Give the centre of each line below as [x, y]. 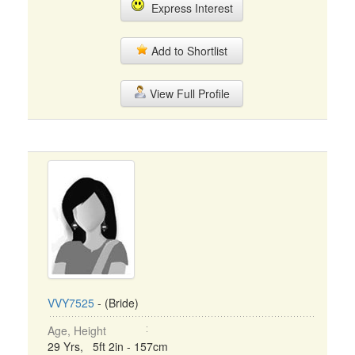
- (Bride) [116, 303]
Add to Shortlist [188, 51]
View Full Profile [188, 94]
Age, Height [77, 330]
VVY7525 [71, 303]
